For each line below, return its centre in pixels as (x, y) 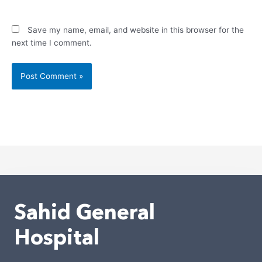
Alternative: (33, 96)
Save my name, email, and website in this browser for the (136, 30)
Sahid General (85, 212)
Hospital (57, 237)
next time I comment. (52, 43)
